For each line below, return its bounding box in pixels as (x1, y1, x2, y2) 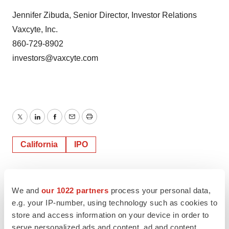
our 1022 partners (41, 186, 108, 195)
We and (12, 186, 41, 195)
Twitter (19, 118, 43, 127)
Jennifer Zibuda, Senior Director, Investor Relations (12, 11, 197, 19)
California (20, 140, 58, 149)
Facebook (54, 118, 90, 127)
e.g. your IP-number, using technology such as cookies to (12, 198, 217, 207)
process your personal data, (108, 186, 211, 195)
